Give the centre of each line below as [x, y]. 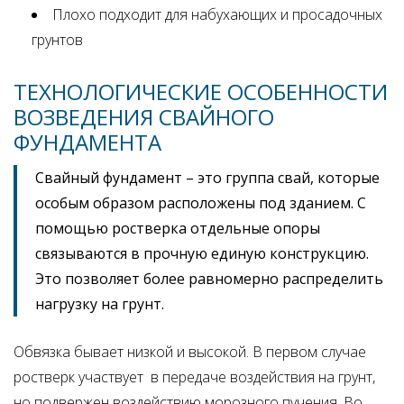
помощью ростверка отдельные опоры [178, 228]
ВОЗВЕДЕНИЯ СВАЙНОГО [144, 116]
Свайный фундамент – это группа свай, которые [207, 177]
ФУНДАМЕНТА [87, 142]
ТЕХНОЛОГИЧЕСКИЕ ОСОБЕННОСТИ [201, 91]
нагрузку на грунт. [100, 303]
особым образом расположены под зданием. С [201, 202]
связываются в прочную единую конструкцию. [204, 253]
